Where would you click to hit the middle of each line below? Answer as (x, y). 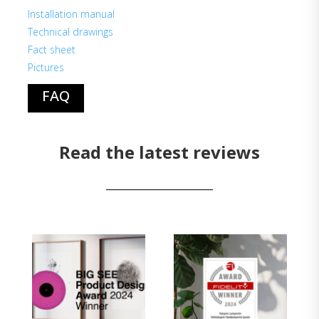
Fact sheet (52, 50)
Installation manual (72, 14)
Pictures (46, 68)
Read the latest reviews (159, 152)
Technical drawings (71, 32)
